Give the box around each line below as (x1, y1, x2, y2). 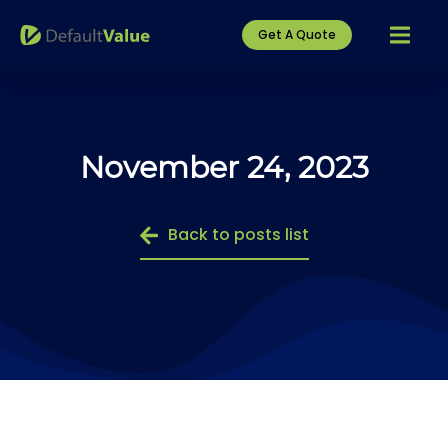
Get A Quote (258, 26, 336, 43)
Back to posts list (167, 223, 309, 247)
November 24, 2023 (79, 149, 369, 186)
